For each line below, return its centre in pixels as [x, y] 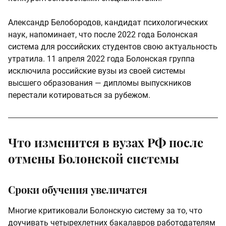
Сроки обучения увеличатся [78, 190]
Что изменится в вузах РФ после [106, 143]
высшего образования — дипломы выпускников [100, 83]
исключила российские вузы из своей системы [97, 71]
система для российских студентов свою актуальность [113, 47]
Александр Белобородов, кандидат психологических [108, 23]
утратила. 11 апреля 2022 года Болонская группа [101, 59]
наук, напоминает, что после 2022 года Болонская [103, 35]
